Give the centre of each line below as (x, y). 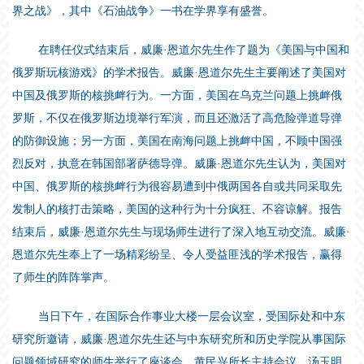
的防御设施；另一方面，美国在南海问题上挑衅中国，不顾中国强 (178, 141)
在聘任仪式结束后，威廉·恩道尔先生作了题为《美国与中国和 (194, 50)
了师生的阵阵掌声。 (64, 277)
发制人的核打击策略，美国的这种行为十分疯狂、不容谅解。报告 (178, 209)
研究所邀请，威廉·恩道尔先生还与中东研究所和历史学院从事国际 (180, 339)
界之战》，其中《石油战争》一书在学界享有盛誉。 (143, 11)
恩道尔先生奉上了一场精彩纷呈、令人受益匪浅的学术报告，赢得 (178, 254)
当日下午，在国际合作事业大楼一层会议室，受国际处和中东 (192, 316)
